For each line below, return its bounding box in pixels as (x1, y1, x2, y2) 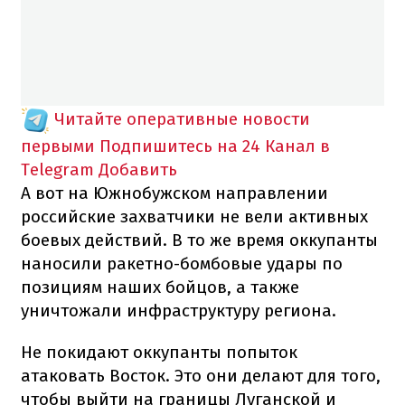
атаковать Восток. (21, 364, 174, 386)
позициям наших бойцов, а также (21, 276, 299, 297)
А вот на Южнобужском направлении (21, 182, 328, 203)
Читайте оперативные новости (54, 108, 310, 129)
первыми (21, 135, 95, 156)
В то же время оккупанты (172, 229, 378, 250)
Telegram (21, 158, 94, 180)
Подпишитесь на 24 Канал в (99, 135, 330, 156)
